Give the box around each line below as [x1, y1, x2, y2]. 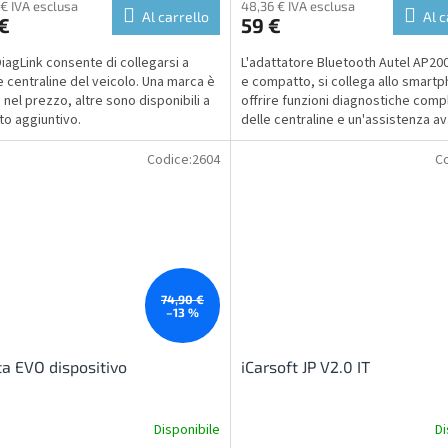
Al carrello [141, 7, 209, 25]
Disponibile [153, 419, 220, 440]
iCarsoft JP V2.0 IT [240, 357, 370, 377]
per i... [240, 128, 277, 149]
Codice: [146, 149, 192, 170]
